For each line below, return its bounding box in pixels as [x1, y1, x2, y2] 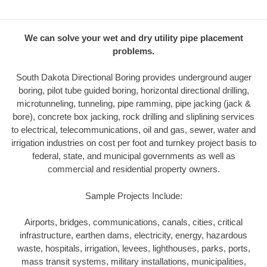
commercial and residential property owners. [47, 164, 220, 175]
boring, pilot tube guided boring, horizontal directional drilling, [18, 85, 249, 96]
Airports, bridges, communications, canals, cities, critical [24, 217, 243, 228]
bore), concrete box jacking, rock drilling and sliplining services [13, 111, 254, 122]
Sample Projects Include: [85, 190, 182, 201]
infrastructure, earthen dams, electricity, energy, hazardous [20, 230, 247, 241]
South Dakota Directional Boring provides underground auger [15, 72, 252, 83]
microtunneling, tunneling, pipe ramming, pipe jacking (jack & [16, 98, 251, 109]
